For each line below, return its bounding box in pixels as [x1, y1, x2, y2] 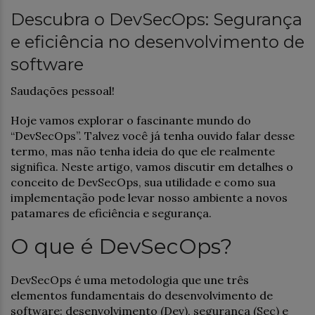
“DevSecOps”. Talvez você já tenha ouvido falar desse [11, 128, 295, 143]
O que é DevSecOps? [11, 233, 232, 259]
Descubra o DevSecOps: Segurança [11, 8, 302, 30]
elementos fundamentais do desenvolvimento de [11, 288, 273, 302]
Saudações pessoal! [11, 83, 115, 98]
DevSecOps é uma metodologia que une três [11, 272, 249, 287]
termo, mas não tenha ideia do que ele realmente [11, 143, 275, 158]
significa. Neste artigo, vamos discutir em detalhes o [11, 159, 293, 174]
